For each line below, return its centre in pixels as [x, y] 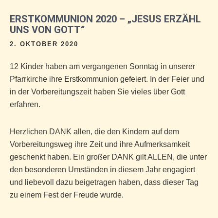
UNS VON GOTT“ [47, 30]
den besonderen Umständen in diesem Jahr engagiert [102, 170]
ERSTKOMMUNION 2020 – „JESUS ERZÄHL [105, 19]
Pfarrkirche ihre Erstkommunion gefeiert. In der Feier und [107, 79]
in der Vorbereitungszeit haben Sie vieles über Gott [97, 92]
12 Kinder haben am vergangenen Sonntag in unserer [102, 66]
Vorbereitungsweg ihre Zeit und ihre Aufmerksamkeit [100, 144]
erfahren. [25, 104]
